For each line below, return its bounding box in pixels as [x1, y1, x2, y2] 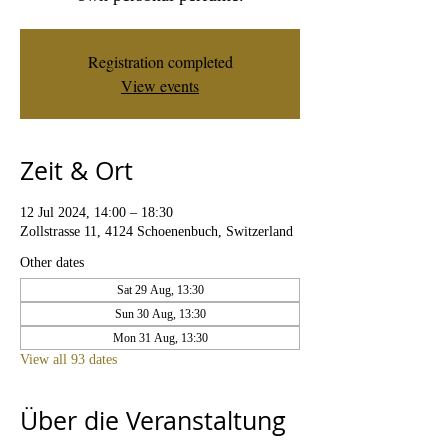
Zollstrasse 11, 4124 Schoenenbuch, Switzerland [20, 224, 293, 239]
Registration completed [87, 51, 233, 72]
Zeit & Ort [20, 154, 133, 187]
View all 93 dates [20, 352, 117, 367]
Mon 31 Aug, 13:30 [112, 331, 208, 345]
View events [121, 75, 199, 96]
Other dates [20, 255, 84, 270]
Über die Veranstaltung [20, 404, 286, 437]
